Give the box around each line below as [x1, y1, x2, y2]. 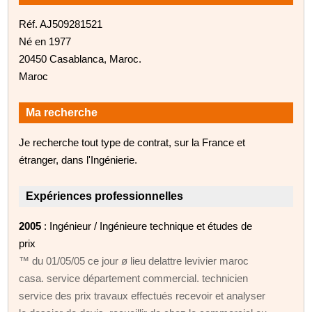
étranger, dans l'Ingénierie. [19, 153, 138, 166]
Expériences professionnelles [26, 189, 184, 202]
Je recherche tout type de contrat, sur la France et [19, 136, 246, 148]
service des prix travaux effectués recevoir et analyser [19, 289, 266, 302]
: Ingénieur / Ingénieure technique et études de [41, 219, 253, 232]
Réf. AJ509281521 [19, 17, 103, 30]
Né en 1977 [19, 35, 72, 47]
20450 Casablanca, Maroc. [19, 52, 142, 65]
